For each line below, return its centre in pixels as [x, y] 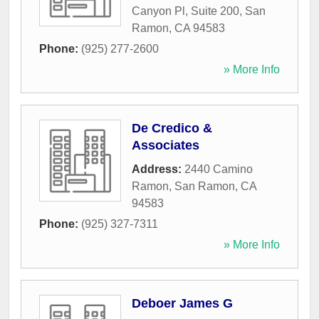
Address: [158, 169]
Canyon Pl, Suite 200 [185, 11]
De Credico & [172, 129]
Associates [166, 146]
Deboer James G [182, 304]
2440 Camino [219, 169]
